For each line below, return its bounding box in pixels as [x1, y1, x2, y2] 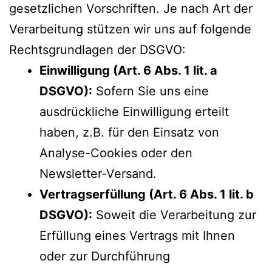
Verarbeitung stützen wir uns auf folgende [9, 21, 251, 36]
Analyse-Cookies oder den [39, 145, 192, 160]
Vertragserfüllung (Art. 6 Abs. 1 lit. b [39, 186, 254, 202]
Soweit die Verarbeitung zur [92, 207, 256, 222]
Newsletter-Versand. [39, 166, 157, 181]
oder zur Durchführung [39, 248, 170, 263]
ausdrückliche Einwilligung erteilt [39, 104, 229, 119]
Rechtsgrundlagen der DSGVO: [9, 42, 186, 57]
